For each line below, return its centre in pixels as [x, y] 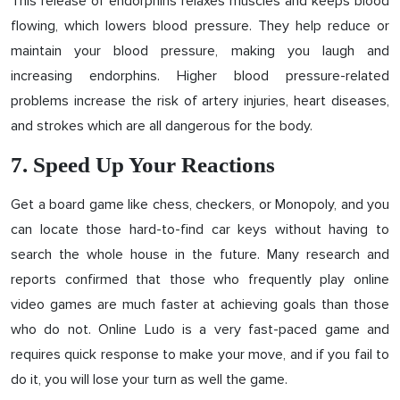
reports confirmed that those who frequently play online [200, 279]
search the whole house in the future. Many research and [200, 254]
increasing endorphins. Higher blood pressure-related [200, 76]
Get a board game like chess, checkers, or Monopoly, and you [200, 204]
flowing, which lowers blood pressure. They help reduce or [200, 26]
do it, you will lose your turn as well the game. [149, 379]
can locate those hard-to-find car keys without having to [200, 229]
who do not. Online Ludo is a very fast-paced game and [200, 329]
